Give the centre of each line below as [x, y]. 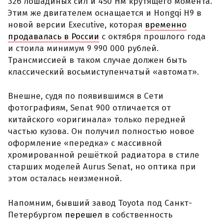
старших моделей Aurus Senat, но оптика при [102, 167]
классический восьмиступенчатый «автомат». [103, 72]
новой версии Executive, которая [76, 25]
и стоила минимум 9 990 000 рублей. [83, 48]
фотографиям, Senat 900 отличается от [89, 108]
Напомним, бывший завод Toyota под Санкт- [100, 203]
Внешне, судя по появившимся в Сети [86, 96]
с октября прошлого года [152, 36]
